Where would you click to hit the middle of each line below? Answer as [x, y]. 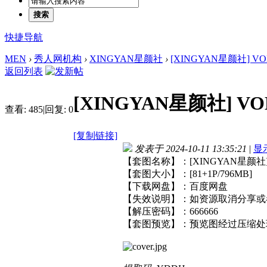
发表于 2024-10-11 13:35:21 [191, 148]
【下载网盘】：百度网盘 [175, 186]
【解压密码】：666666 [170, 211]
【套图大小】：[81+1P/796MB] [187, 173]
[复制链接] [95, 135]
